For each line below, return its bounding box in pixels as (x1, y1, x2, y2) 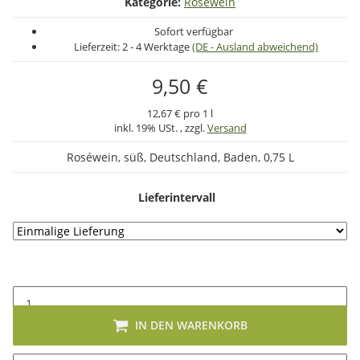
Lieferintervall (138, 190, 215, 205)
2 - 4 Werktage (122, 39, 192, 54)
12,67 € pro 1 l (147, 106, 213, 121)
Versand (207, 121, 247, 135)
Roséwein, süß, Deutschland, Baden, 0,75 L (66, 149, 294, 165)
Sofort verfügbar (153, 24, 233, 39)
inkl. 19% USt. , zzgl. (113, 121, 207, 135)
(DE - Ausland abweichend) (192, 39, 318, 54)
